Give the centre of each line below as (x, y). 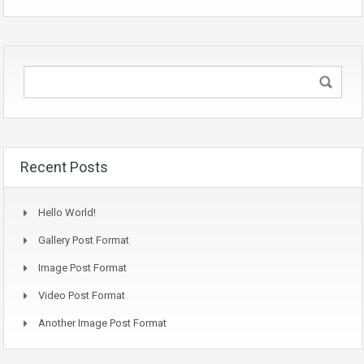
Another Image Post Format (102, 323)
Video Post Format (82, 296)
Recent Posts (64, 167)
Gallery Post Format (84, 240)
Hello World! (67, 213)
